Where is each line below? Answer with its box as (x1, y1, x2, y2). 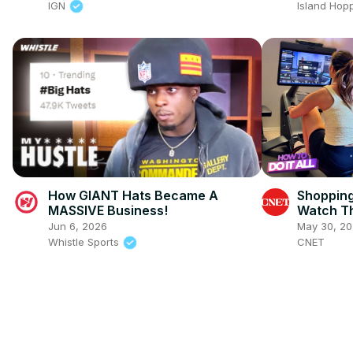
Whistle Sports (48, 235, 122, 248)
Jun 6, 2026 (48, 219, 107, 232)
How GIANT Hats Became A (48, 187, 218, 203)
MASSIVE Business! (48, 202, 168, 218)
